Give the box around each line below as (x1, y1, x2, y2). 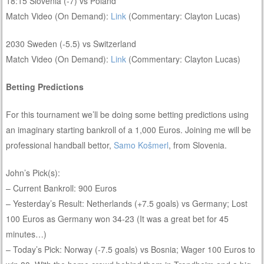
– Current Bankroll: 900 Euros (6, 182, 117, 194)
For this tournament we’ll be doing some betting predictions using (6, 108, 249, 121)
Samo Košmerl (114, 139, 169, 151)
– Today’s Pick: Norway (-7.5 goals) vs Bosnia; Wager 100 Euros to (6, 243, 256, 256)
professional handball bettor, (6, 139, 114, 151)
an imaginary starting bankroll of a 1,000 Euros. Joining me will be (6, 124, 252, 136)
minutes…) (6, 228, 47, 240)
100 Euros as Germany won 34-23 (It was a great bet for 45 (6, 213, 229, 225)
